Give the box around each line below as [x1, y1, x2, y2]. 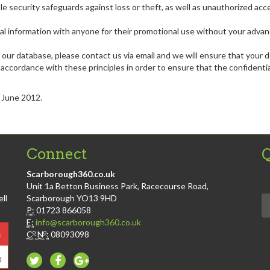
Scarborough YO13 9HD [27, 193, 117, 203]
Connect [27, 145, 87, 163]
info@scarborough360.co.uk [36, 217, 141, 227]
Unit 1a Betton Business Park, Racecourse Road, [27, 181, 209, 191]
